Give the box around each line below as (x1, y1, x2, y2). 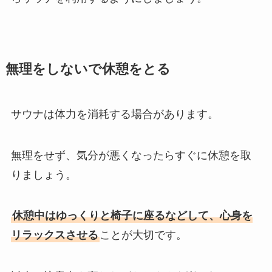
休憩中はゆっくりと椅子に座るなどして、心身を (12, 209, 253, 222)
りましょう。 (10, 168, 76, 181)
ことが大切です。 (99, 229, 187, 242)
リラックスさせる (10, 229, 98, 242)
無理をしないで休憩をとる (5, 61, 171, 76)
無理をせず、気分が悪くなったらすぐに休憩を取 (10, 149, 251, 161)
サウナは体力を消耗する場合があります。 (10, 107, 219, 120)
